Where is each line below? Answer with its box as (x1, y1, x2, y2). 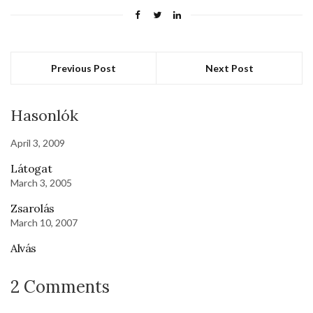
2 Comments (10, 275, 110, 298)
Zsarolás (10, 201, 54, 215)
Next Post (205, 61, 254, 74)
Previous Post (51, 61, 116, 74)
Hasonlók (10, 105, 78, 125)
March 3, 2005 (10, 176, 72, 189)
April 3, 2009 (10, 136, 65, 149)
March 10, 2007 (10, 216, 78, 228)
